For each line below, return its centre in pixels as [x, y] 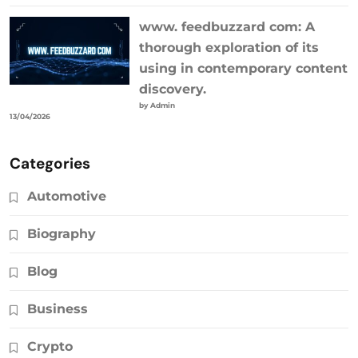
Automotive [67, 197]
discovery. [172, 89]
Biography [62, 234]
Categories [50, 164]
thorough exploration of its [229, 48]
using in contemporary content [243, 69]
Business [58, 309]
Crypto [50, 347]
